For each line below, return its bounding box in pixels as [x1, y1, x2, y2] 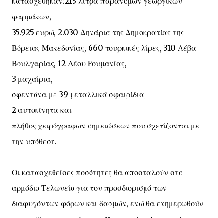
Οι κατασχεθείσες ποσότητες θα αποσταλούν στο [12, 167, 182, 177]
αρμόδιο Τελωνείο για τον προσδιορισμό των [12, 183, 167, 193]
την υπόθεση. [12, 136, 57, 146]
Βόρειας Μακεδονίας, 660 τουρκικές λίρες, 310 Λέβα [12, 43, 196, 53]
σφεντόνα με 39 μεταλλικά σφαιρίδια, [12, 90, 146, 99]
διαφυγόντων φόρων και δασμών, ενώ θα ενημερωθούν [12, 199, 203, 208]
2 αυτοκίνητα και [12, 105, 72, 115]
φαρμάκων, [12, 12, 51, 21]
